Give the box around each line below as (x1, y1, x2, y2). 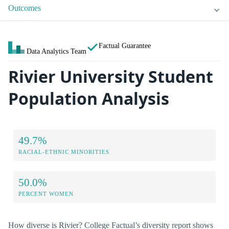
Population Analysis (8, 87, 169, 110)
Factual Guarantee (99, 41, 151, 50)
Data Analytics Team (27, 47, 86, 56)
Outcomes (8, 4, 41, 13)
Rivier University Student (8, 65, 213, 88)
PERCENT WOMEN (18, 190, 74, 197)
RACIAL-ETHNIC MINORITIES (18, 148, 109, 155)
